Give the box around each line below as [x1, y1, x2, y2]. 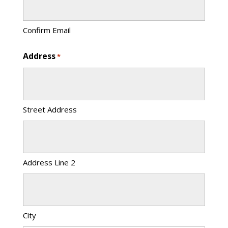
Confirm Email [22, 24, 71, 35]
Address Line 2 [22, 157, 75, 167]
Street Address [22, 104, 77, 115]
